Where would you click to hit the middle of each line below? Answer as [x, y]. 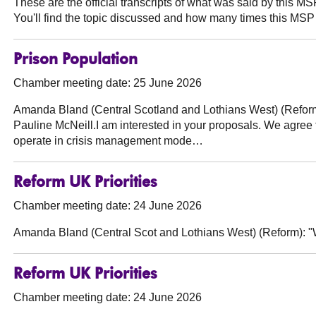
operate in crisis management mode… [109, 141]
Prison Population [76, 61]
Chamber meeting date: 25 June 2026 [108, 83]
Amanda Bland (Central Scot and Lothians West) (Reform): [160, 233]
